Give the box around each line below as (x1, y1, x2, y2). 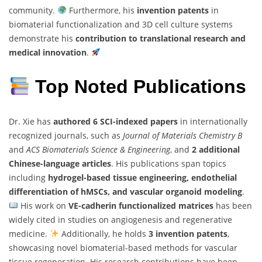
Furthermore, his (66, 4, 137, 16)
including (9, 171, 48, 183)
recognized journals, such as (9, 129, 123, 141)
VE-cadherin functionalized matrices (68, 199, 213, 211)
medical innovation (9, 46, 87, 58)
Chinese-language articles (9, 157, 111, 169)
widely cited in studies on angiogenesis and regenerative (9, 213, 232, 225)
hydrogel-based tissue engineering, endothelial (48, 171, 237, 183)
